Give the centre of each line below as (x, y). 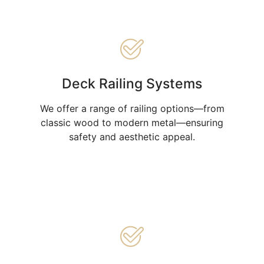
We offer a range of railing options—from (132, 108)
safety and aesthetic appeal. (132, 136)
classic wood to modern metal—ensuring (132, 122)
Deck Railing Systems (132, 83)
